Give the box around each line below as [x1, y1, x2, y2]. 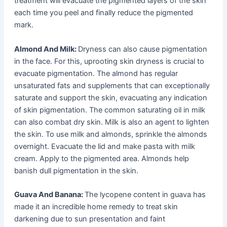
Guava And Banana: [14, 190, 85, 199]
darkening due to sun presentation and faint [14, 214, 165, 223]
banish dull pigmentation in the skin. [14, 166, 138, 175]
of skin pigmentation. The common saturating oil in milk [14, 105, 205, 115]
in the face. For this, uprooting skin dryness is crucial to [14, 56, 204, 66]
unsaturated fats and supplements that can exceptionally [14, 81, 210, 90]
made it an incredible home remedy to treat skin [14, 202, 178, 211]
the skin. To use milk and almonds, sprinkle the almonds [14, 129, 207, 139]
